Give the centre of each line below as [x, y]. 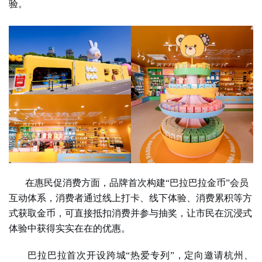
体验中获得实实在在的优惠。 [70, 228]
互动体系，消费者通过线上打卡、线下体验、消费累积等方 [130, 198]
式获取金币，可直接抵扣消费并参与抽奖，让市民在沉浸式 [130, 213]
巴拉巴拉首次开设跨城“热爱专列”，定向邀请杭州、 [140, 255]
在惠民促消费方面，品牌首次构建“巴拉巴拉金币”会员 [137, 182]
